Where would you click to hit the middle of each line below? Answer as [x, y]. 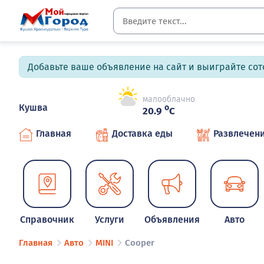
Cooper [140, 243]
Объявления [172, 220]
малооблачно [169, 100]
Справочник [47, 220]
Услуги [110, 220]
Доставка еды [142, 133]
